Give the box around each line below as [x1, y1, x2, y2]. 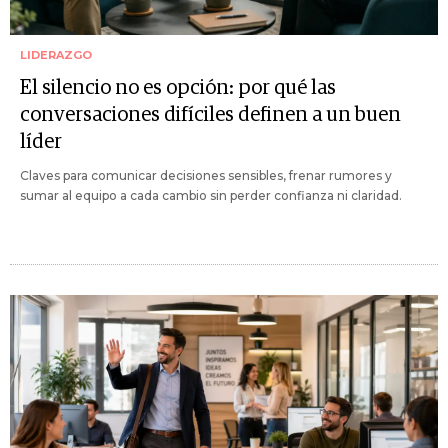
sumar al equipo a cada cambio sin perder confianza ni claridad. [20, 188, 402, 204]
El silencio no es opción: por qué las [20, 78, 336, 99]
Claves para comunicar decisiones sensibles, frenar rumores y [20, 168, 392, 184]
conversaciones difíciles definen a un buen [20, 105, 401, 126]
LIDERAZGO [20, 48, 92, 63]
